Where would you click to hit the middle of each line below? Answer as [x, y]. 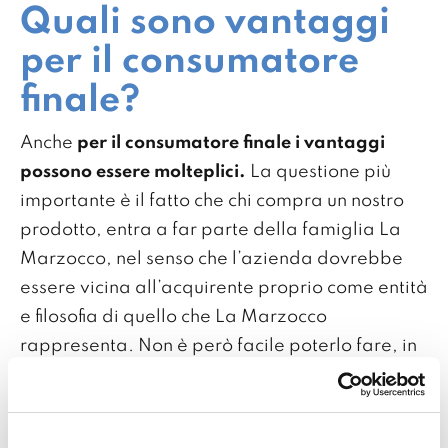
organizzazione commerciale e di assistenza [211, 403]
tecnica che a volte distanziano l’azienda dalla [219, 432]
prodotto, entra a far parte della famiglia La [210, 229]
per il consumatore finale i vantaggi [231, 142]
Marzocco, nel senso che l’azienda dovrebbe [211, 258]
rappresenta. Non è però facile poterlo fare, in [218, 345]
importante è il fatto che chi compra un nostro [212, 200]
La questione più [318, 171]
